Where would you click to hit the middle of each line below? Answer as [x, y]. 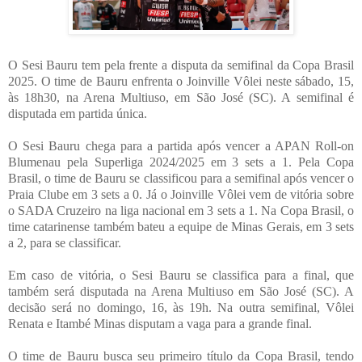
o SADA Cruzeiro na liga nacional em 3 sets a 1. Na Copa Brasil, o [181, 211]
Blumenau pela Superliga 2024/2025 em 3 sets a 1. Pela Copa [181, 162]
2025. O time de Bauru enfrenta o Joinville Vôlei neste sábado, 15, [181, 82]
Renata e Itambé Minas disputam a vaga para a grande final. [160, 324]
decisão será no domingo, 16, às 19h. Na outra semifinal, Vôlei [181, 308]
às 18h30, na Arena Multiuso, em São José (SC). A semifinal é [181, 98]
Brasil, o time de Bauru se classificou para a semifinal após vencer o [181, 179]
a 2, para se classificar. [65, 243]
